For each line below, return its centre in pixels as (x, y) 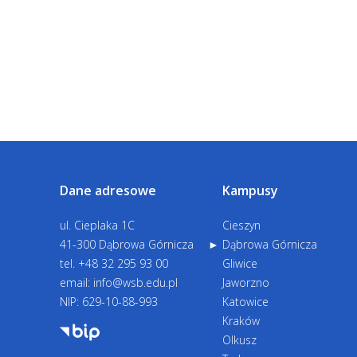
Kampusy (250, 191)
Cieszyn (241, 226)
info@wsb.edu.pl (135, 283)
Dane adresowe (108, 191)
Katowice (245, 302)
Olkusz (239, 340)
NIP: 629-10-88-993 (109, 302)
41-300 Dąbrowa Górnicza (127, 245)
